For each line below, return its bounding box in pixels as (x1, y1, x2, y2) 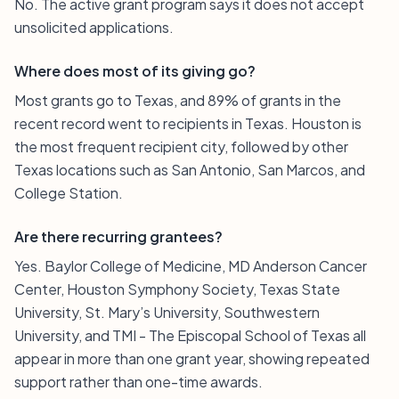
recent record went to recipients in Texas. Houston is (14, 114, 362, 133)
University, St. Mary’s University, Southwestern (14, 303, 320, 322)
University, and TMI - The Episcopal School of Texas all (14, 326, 366, 345)
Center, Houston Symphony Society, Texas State (14, 280, 340, 298)
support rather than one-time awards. (14, 372, 263, 391)
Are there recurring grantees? (14, 227, 223, 246)
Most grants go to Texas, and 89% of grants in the (14, 91, 341, 110)
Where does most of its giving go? (14, 61, 256, 80)
